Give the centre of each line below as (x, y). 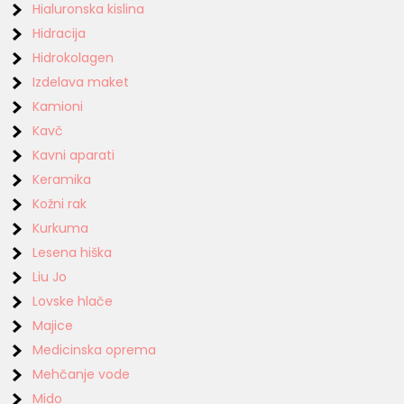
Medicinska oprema (95, 349)
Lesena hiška (73, 252)
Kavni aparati (74, 155)
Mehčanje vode (82, 374)
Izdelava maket (81, 82)
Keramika (62, 179)
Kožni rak (60, 203)
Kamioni (58, 106)
